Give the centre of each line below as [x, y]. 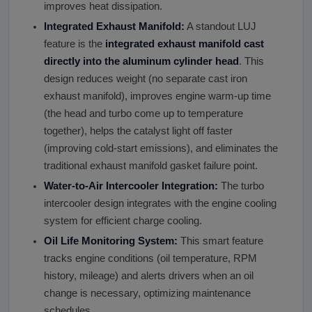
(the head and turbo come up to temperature [143, 114]
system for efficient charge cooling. [123, 221]
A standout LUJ [220, 27]
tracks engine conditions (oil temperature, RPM [150, 259]
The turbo [241, 186]
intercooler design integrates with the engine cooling [160, 204]
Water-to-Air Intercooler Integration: [131, 186]
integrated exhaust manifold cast [185, 44]
